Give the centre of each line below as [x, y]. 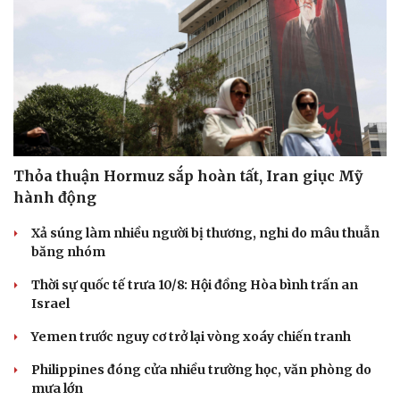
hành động [55, 197]
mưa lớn [57, 388]
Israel [50, 303]
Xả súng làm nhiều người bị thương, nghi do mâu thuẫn [205, 233]
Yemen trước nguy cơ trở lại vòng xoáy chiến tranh [191, 336]
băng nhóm [68, 251]
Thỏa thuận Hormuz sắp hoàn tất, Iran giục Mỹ [188, 175]
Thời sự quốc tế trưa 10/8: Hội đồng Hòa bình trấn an [195, 284]
